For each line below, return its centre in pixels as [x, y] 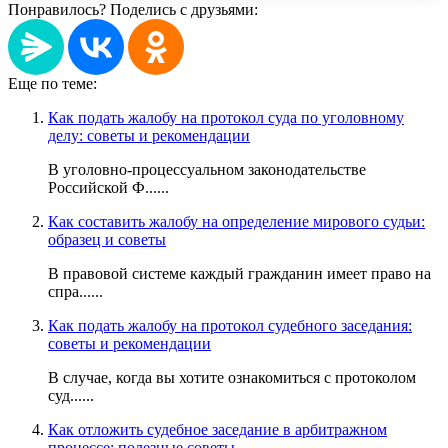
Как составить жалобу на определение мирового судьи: [236, 221]
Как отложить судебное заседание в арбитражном [217, 429]
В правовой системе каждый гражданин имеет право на [239, 273]
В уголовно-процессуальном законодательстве [207, 169]
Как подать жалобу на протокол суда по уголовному [226, 117]
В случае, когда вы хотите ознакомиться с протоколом [232, 377]
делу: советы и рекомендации [149, 135]
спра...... [75, 291]
